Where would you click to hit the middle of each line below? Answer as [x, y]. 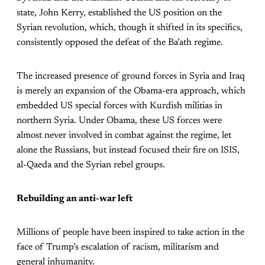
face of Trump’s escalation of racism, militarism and [118, 247]
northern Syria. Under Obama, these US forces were [119, 120]
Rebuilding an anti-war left [75, 198]
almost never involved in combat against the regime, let [124, 135]
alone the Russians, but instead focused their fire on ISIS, [128, 150]
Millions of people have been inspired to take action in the [130, 232]
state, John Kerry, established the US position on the [119, 13]
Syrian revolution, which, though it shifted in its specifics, [130, 28]
